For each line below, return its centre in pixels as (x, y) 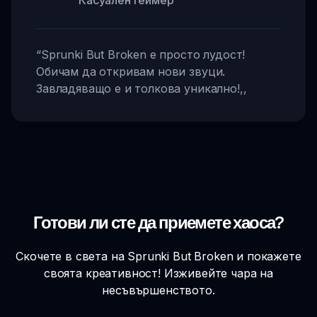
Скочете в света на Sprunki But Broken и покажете (158, 256)
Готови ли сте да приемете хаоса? (158, 222)
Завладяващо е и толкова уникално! (138, 88)
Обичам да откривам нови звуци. (131, 71)
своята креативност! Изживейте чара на (158, 273)
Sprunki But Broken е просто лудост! (143, 54)
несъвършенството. (158, 290)
